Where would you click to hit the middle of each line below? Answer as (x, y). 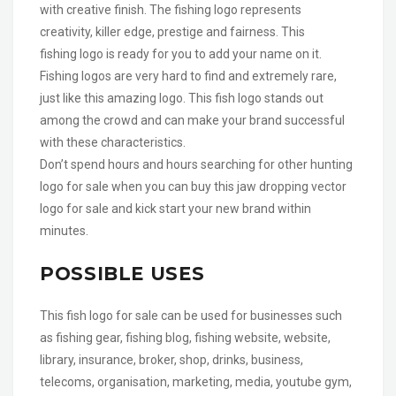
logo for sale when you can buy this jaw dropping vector (193, 186)
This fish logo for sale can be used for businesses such (191, 315)
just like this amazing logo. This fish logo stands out (182, 98)
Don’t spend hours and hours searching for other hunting (196, 164)
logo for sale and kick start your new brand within (175, 208)
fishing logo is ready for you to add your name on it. (181, 53)
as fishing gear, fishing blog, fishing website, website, (185, 337)
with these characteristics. (113, 142)
